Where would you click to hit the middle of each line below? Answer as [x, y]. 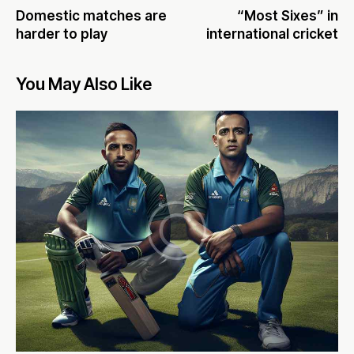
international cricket [272, 34]
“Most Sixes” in [288, 16]
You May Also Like [84, 85]
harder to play [62, 34]
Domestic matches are [91, 16]
